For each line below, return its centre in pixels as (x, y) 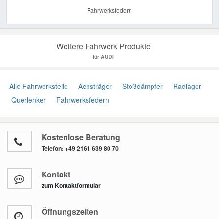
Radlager (185, 86)
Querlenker (27, 100)
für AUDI (103, 57)
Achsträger (93, 86)
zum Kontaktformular (71, 186)
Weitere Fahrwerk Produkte (103, 46)
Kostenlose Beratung (81, 137)
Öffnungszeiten (70, 212)
